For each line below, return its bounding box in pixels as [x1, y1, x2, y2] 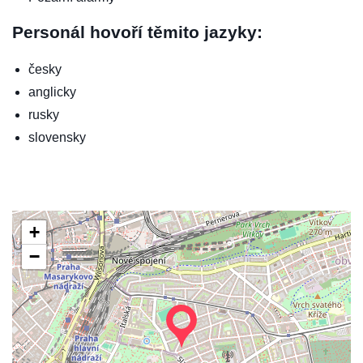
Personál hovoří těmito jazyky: [12, 23, 263, 42]
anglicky [28, 85, 76, 100]
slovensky [28, 130, 86, 145]
